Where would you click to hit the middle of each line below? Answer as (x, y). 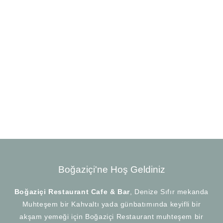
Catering (133, 22)
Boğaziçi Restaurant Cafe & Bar (72, 192)
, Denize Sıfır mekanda (169, 192)
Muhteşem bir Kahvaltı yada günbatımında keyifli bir (111, 204)
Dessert (91, 113)
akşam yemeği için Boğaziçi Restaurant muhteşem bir (111, 217)
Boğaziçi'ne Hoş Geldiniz (111, 170)
